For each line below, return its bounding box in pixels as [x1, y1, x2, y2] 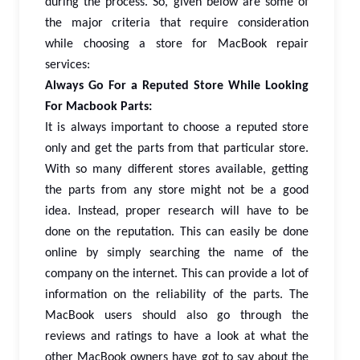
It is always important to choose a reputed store [45, 121, 309, 135]
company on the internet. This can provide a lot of [45, 268, 309, 281]
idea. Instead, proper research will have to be [45, 205, 309, 219]
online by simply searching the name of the [45, 247, 309, 260]
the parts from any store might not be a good [45, 184, 309, 198]
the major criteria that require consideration [45, 17, 309, 31]
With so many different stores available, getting [45, 163, 309, 177]
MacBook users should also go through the [45, 309, 309, 323]
